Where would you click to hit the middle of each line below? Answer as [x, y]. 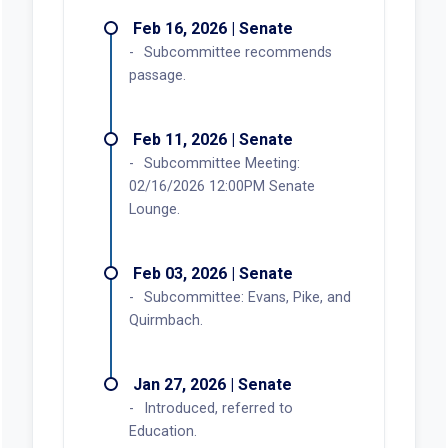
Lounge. [154, 209]
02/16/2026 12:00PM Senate [221, 186]
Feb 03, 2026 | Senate [212, 273]
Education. [162, 431]
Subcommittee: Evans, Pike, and [247, 297]
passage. [157, 75]
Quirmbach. [165, 320]
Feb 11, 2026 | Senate [212, 139]
